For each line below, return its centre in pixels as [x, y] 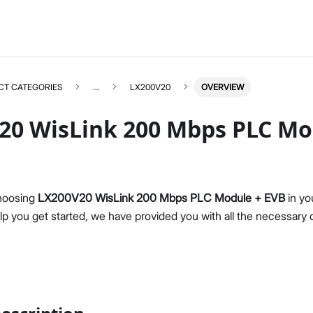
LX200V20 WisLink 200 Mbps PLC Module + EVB [161, 197]
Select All [283, 189]
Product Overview [82, 212]
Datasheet [63, 231]
